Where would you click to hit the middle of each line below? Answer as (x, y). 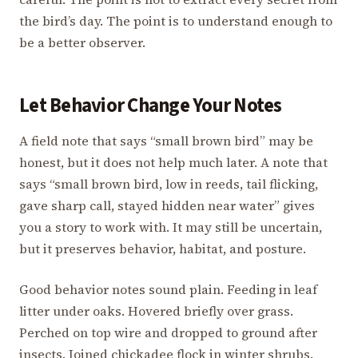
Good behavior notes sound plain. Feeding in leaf (168, 289)
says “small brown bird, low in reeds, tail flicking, (169, 183)
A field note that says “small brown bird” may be (166, 140)
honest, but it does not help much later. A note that (173, 162)
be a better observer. (82, 43)
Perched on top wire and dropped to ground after (168, 332)
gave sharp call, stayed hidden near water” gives (167, 205)
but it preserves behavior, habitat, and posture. (163, 248)
